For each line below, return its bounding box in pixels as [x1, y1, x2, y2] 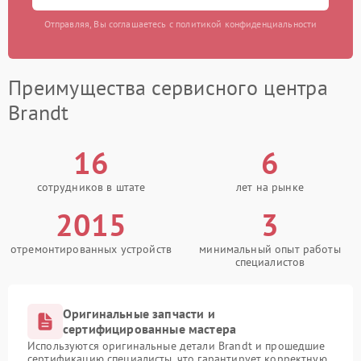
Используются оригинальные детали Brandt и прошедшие [27, 338, 326, 354]
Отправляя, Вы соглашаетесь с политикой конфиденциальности [44, 18, 317, 31]
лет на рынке [236, 180, 304, 195]
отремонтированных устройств [10, 242, 172, 257]
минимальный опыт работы [199, 242, 341, 257]
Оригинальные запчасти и [63, 305, 215, 322]
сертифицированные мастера [63, 321, 237, 338]
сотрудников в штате [36, 180, 146, 195]
